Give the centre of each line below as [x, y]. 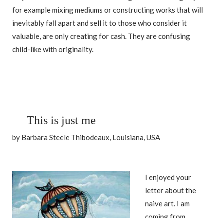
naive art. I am [167, 203]
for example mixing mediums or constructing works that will [108, 10]
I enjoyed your [168, 177]
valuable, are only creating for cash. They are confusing [101, 36]
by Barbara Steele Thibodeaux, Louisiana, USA [86, 137]
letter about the [171, 190]
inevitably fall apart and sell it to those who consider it [100, 23]
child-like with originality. [53, 49]
